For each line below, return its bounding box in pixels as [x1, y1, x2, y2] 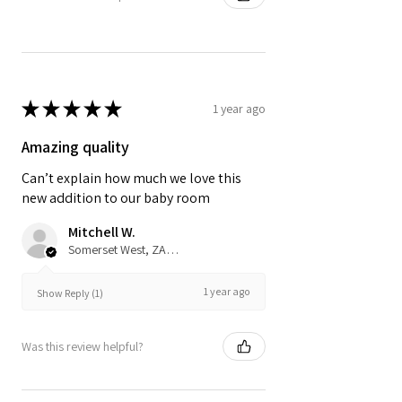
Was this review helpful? [22, 337, 144, 354]
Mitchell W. [68, 223, 135, 242]
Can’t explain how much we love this [22, 169, 241, 188]
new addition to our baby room [22, 188, 210, 208]
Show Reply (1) [37, 285, 103, 300]
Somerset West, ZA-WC [166, 241, 179, 258]
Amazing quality [22, 136, 129, 158]
